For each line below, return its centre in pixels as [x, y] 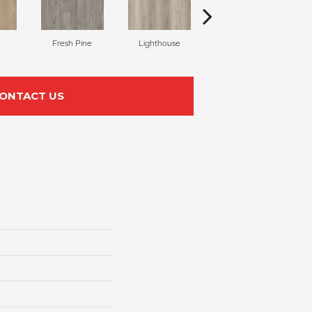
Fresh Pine [72, 43]
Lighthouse [159, 43]
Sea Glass [246, 43]
